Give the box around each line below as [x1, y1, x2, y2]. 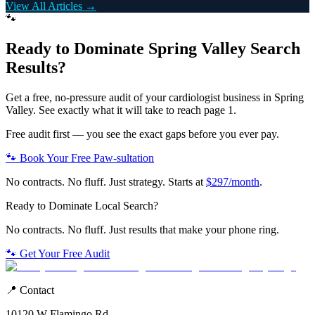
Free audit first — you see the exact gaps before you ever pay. [6, 127, 279, 140]
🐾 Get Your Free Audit [6, 247, 110, 259]
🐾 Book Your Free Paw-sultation [6, 151, 154, 164]
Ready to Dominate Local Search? [6, 199, 158, 212]
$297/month [206, 175, 259, 188]
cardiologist [169, 91, 220, 103]
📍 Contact [6, 283, 54, 296]
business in [220, 91, 274, 103]
